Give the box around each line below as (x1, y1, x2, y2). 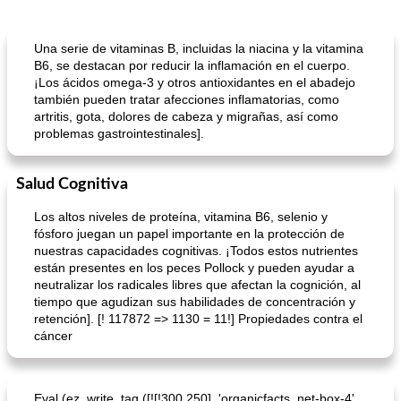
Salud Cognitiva (16, 176, 128, 192)
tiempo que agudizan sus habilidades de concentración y (34, 294, 355, 309)
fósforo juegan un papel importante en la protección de (34, 226, 345, 241)
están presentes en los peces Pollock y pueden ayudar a (34, 260, 354, 275)
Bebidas (24, 30, 58, 40)
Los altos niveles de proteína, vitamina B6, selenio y (34, 209, 328, 224)
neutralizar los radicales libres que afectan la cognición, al (34, 277, 361, 292)
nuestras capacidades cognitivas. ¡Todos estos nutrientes (34, 243, 358, 258)
